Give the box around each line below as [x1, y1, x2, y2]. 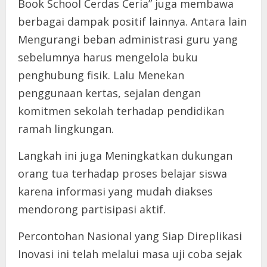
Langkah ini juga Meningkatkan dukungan [18, 148, 232, 163]
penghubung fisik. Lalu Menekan [18, 67, 184, 82]
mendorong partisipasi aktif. [18, 201, 166, 216]
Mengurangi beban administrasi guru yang [18, 32, 238, 46]
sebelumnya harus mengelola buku [18, 49, 198, 64]
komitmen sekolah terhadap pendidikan [18, 103, 224, 118]
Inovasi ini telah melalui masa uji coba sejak [18, 246, 242, 261]
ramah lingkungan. [18, 121, 114, 136]
